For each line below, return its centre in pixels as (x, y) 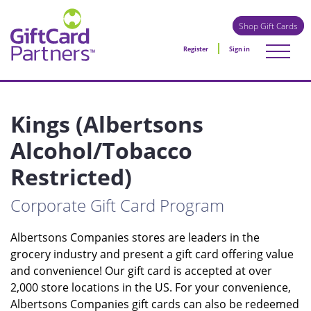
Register (196, 49)
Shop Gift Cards (268, 26)
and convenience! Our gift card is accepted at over (141, 271)
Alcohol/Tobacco (101, 150)
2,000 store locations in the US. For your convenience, (151, 287)
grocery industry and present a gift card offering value (152, 254)
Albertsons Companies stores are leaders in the (135, 237)
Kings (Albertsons (107, 124)
